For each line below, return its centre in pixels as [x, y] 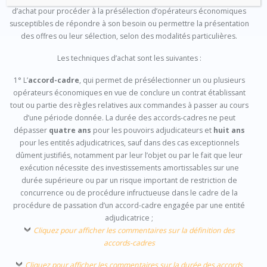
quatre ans [71, 131]
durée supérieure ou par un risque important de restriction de [129, 181]
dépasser [31, 131]
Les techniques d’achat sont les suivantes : [129, 58]
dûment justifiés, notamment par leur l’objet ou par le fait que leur [129, 156]
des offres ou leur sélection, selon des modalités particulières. [129, 36]
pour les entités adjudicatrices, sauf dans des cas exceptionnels [129, 143]
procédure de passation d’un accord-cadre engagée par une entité [129, 206]
